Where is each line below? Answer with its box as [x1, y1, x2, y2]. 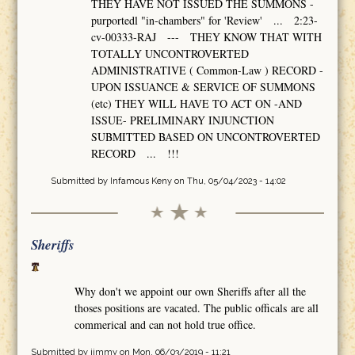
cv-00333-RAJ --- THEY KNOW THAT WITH [91, 29, 323, 45]
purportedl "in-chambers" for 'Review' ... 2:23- [91, 13, 319, 29]
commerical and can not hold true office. [74, 317, 257, 333]
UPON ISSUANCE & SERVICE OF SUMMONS [91, 79, 316, 95]
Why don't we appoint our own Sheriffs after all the [74, 284, 307, 300]
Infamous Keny [109, 176, 172, 187]
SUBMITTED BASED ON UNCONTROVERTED [91, 129, 321, 145]
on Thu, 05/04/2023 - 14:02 [171, 176, 286, 187]
